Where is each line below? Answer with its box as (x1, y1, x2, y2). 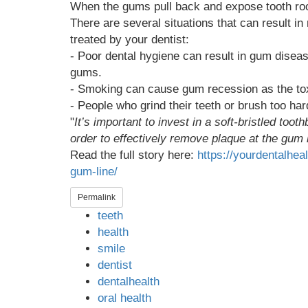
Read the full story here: (70, 148, 197, 162)
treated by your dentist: (70, 33, 189, 47)
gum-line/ (70, 165, 118, 179)
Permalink (78, 192, 115, 203)
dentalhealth (98, 275, 159, 289)
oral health (98, 291, 151, 305)
